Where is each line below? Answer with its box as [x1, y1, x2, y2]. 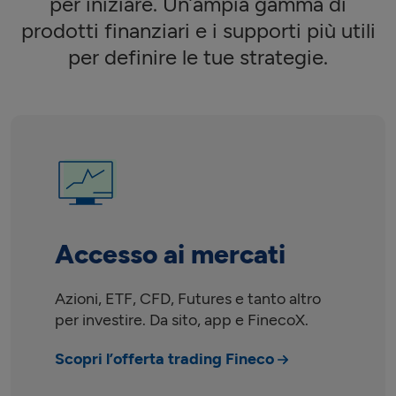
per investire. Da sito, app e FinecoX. [55, 309, 308, 330]
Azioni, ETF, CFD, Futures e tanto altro [55, 288, 321, 308]
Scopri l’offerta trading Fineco [55, 348, 274, 369]
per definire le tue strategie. [68, 43, 328, 70]
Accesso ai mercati [55, 237, 286, 270]
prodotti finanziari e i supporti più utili [20, 17, 376, 43]
